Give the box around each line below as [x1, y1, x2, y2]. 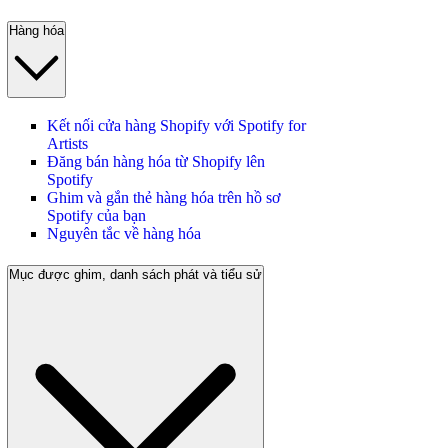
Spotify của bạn [47, 207, 146, 225]
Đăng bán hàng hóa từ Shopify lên [47, 153, 265, 171]
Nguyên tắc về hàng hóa [47, 225, 201, 243]
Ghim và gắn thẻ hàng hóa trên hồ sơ [47, 189, 280, 207]
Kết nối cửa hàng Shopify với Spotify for [47, 117, 306, 135]
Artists [47, 135, 88, 153]
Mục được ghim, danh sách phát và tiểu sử [9, 266, 262, 282]
